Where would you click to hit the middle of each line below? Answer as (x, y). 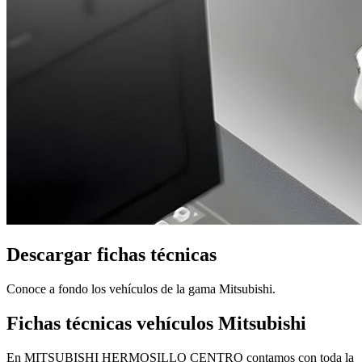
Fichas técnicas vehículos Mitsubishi (156, 323)
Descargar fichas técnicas (112, 255)
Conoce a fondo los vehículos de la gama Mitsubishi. (141, 288)
